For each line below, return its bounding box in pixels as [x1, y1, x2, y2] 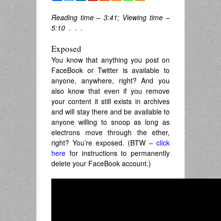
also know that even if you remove [51, 86, 170, 96]
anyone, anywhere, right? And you [51, 75, 170, 85]
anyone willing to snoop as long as [51, 117, 170, 127]
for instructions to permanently [66, 148, 170, 158]
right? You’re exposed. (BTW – [51, 138, 156, 147]
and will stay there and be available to [51, 107, 170, 116]
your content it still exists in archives [51, 96, 170, 106]
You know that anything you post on [51, 55, 170, 65]
